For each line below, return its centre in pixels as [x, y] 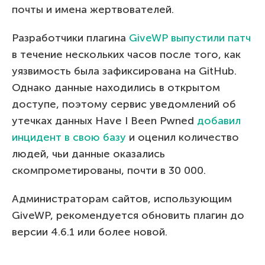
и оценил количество [182, 137]
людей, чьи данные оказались [88, 153]
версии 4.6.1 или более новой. [90, 232]
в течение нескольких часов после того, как [126, 54]
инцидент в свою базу [69, 137]
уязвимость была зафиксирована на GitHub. [124, 71]
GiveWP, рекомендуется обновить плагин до [128, 215]
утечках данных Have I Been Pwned [104, 120]
